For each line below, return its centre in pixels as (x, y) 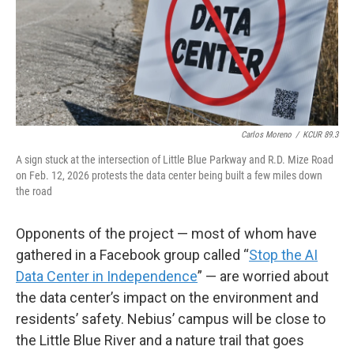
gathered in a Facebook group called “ (132, 255)
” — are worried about (263, 277)
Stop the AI (283, 255)
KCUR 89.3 (320, 135)
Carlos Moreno (266, 135)
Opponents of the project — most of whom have (166, 234)
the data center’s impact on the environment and (167, 298)
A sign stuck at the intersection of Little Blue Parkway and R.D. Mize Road (175, 160)
